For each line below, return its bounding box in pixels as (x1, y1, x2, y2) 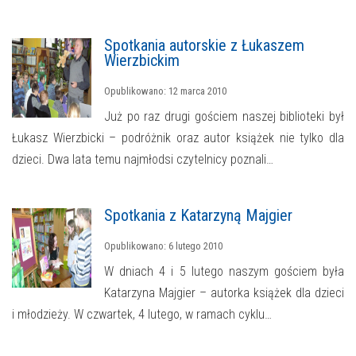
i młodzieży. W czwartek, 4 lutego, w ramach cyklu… (12, 306, 272, 322)
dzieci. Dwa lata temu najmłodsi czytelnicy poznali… (12, 151, 273, 167)
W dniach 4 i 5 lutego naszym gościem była (104, 263, 344, 279)
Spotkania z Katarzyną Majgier (104, 205, 292, 225)
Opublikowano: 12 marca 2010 (104, 84, 226, 97)
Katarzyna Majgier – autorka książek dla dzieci (104, 284, 344, 300)
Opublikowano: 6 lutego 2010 (104, 239, 222, 252)
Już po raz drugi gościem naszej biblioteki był (104, 108, 344, 124)
